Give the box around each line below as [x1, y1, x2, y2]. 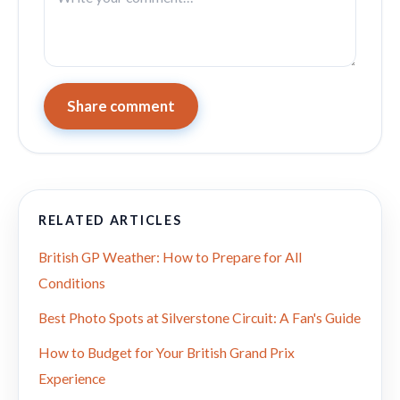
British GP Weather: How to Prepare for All [38, 249, 302, 266]
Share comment [67, 97, 175, 116]
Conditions [38, 275, 105, 292]
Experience [38, 371, 105, 387]
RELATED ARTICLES [38, 212, 182, 229]
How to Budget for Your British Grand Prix [38, 345, 295, 362]
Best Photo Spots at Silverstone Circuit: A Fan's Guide [38, 310, 361, 327]
